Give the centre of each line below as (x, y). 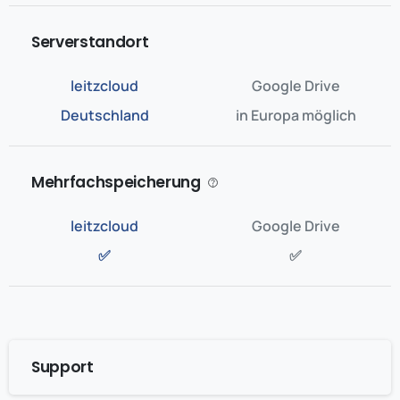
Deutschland (104, 115)
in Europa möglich (296, 115)
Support (62, 367)
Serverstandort (90, 42)
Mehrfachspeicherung (116, 182)
